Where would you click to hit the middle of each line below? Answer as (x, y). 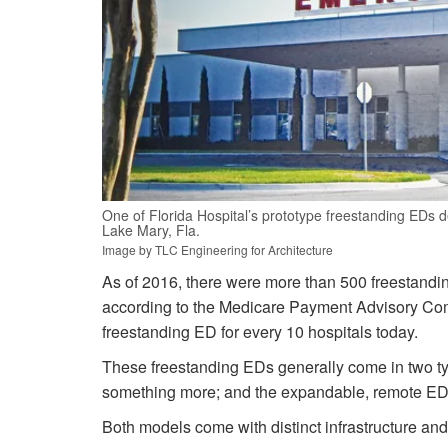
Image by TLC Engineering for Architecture (217, 250)
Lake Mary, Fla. (151, 230)
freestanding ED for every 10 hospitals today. (260, 332)
